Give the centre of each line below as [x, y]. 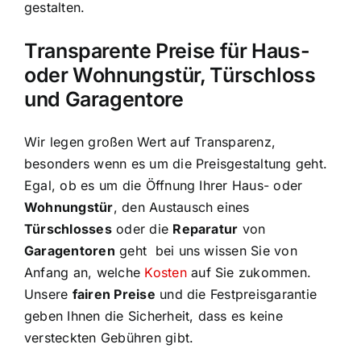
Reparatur [205, 229]
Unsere [48, 294]
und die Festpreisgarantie [236, 294]
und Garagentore [104, 99]
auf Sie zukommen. [249, 272]
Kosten [166, 272]
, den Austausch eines [181, 207]
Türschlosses [68, 229]
